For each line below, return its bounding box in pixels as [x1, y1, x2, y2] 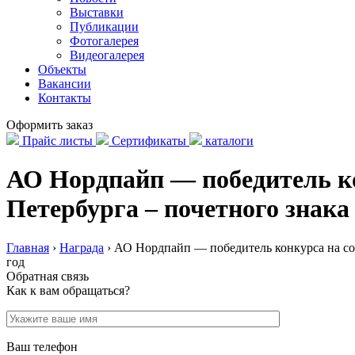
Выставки [70, 6, 124, 19]
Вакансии [38, 77, 91, 90]
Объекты [38, 63, 86, 76]
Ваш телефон [6, 339, 78, 353]
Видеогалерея [70, 48, 144, 62]
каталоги [205, 134, 254, 147]
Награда [59, 240, 104, 254]
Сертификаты [112, 134, 186, 147]
